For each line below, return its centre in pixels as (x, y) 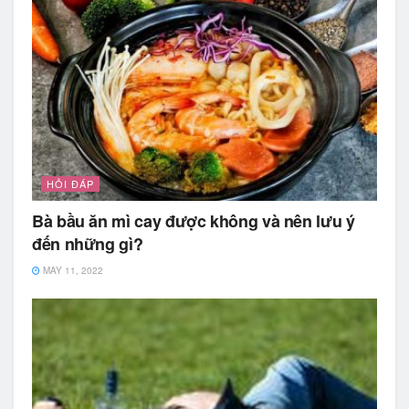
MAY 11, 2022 (72, 271)
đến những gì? (88, 244)
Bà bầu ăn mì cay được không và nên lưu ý (194, 221)
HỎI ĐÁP (70, 184)
